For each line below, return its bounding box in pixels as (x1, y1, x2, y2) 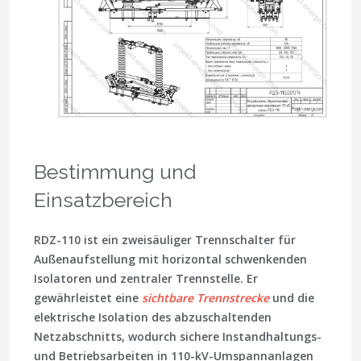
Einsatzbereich (34, 187, 172, 212)
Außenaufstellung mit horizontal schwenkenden (34, 251, 307, 267)
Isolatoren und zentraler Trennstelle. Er (34, 270, 258, 286)
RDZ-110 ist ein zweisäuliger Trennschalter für (34, 231, 296, 247)
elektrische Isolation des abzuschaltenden (34, 309, 272, 325)
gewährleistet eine (34, 289, 142, 305)
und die (269, 289, 314, 305)
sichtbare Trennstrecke (142, 289, 269, 305)
